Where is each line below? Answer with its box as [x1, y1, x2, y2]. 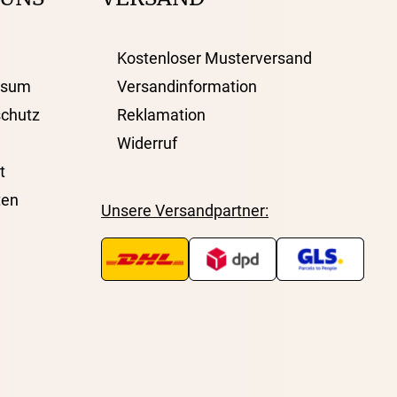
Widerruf [117, 134, 177, 153]
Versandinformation [117, 77, 257, 97]
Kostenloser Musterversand [117, 49, 312, 68]
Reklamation [117, 105, 206, 125]
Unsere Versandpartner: [101, 201, 269, 221]
